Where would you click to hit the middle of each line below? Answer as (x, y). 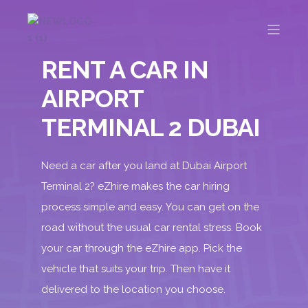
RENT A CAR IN (125, 69)
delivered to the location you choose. (133, 289)
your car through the (93, 248)
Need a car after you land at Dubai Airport (144, 166)
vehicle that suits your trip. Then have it (136, 269)
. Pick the (220, 248)
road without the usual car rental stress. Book (152, 228)
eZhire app (172, 248)
